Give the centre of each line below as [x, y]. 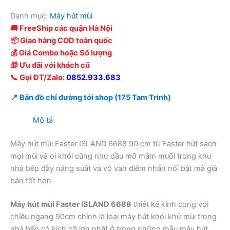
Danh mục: [30, 16]
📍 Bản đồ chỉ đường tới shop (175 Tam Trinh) [91, 98]
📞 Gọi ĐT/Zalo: [38, 78]
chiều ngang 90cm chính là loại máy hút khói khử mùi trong [113, 216]
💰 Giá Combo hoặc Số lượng [61, 53]
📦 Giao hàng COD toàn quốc [61, 41]
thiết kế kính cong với [170, 204]
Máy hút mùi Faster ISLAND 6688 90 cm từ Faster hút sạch [113, 143]
